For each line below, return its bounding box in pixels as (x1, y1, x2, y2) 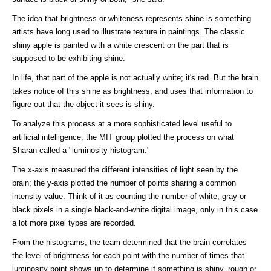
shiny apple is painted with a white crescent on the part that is (12, 41, 229, 50)
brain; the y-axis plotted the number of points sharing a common (12, 178, 236, 188)
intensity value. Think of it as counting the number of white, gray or (12, 192, 246, 201)
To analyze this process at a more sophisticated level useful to (12, 119, 232, 129)
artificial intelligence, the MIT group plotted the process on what (12, 132, 234, 142)
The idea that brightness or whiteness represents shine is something (12, 14, 251, 24)
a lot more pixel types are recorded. (12, 218, 136, 228)
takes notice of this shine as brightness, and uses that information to (12, 87, 253, 96)
